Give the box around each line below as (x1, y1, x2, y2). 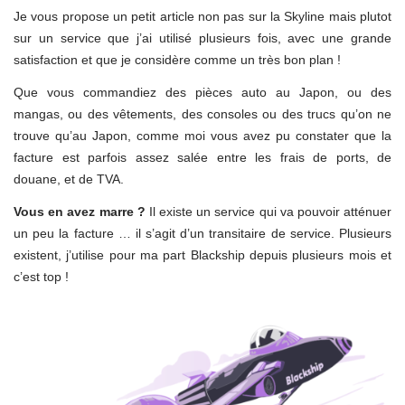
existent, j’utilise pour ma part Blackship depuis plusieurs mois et (14, 247, 391, 262)
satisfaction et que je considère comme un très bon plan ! (14, 52, 341, 67)
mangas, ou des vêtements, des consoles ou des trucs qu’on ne (14, 106, 391, 121)
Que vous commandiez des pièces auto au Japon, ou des (14, 84, 391, 99)
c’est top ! (14, 268, 69, 284)
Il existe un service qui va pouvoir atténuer (145, 203, 392, 219)
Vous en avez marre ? (14, 203, 146, 219)
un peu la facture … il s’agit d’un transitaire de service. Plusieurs (14, 225, 391, 240)
